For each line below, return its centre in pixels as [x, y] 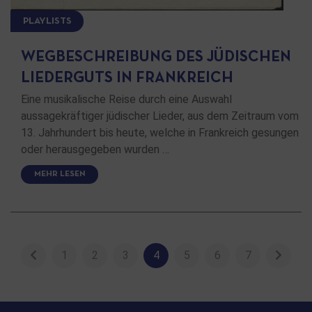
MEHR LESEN [60, 174]
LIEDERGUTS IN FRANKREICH [127, 78]
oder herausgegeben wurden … [95, 149]
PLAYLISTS [47, 21]
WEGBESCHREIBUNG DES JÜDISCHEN [156, 57]
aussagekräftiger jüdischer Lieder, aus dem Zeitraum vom [160, 116]
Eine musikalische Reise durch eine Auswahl [126, 99]
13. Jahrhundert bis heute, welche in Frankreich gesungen [160, 132]
